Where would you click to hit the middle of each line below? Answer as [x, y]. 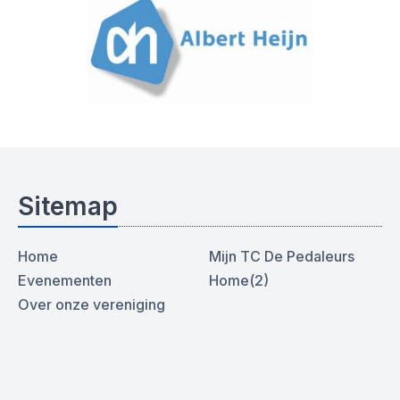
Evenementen [65, 280]
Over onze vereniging [92, 304]
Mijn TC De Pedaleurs [282, 256]
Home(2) [239, 280]
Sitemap [68, 206]
